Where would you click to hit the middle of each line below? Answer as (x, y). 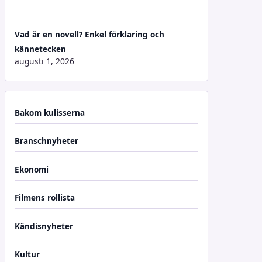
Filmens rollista (45, 198)
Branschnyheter (46, 141)
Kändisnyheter (44, 226)
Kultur (27, 254)
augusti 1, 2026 (44, 61)
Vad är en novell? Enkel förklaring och (89, 34)
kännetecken (40, 49)
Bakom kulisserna (50, 113)
